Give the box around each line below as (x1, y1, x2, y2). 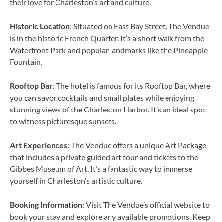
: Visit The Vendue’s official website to (82, 200, 210, 210)
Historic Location (10, 21, 70, 31)
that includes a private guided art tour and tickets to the (10, 152, 198, 162)
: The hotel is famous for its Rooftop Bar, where (53, 81, 210, 91)
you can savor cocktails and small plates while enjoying (10, 93, 194, 103)
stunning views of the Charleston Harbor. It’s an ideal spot (10, 105, 206, 114)
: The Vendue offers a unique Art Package (67, 140, 206, 150)
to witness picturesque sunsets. (10, 116, 116, 126)
